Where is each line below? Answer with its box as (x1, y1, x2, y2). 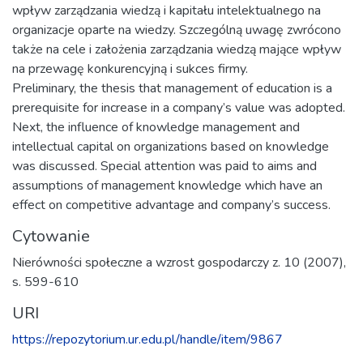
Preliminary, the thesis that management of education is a (12, 79, 332, 97)
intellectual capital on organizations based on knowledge (12, 137, 329, 156)
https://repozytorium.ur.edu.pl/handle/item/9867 (12, 330, 283, 348)
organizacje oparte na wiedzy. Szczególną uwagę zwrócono (12, 20, 341, 39)
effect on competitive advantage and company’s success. (12, 195, 331, 214)
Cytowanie (12, 224, 90, 247)
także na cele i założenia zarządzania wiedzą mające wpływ (12, 40, 341, 58)
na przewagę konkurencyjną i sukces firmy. (12, 59, 248, 78)
